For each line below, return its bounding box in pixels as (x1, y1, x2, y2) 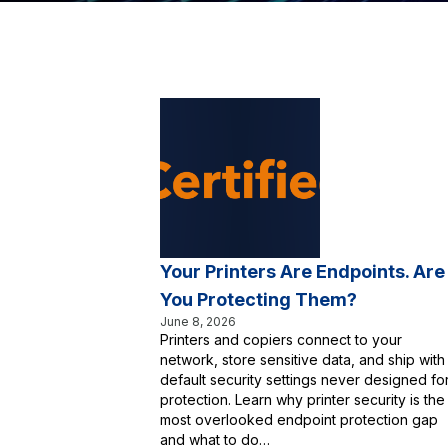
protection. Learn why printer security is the (160, 391, 445, 408)
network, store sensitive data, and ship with (160, 351, 445, 368)
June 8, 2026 (160, 314, 236, 329)
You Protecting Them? (160, 289, 357, 310)
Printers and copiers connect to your (160, 331, 402, 348)
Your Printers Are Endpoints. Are (160, 261, 445, 282)
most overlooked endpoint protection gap (160, 411, 438, 428)
